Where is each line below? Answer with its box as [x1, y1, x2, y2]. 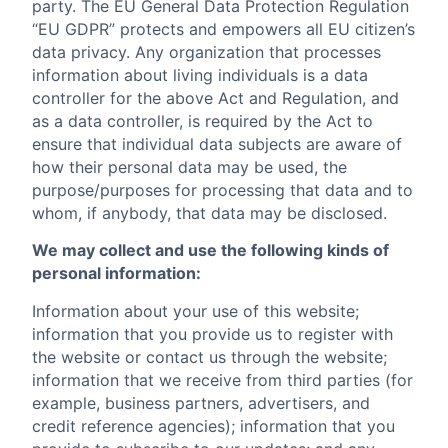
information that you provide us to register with [32, 323, 393, 344]
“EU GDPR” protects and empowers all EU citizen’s [32, 18, 415, 39]
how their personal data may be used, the [32, 156, 347, 177]
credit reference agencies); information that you [32, 415, 395, 436]
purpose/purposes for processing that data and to [32, 179, 413, 200]
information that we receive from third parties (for [32, 369, 413, 390]
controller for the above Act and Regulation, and [32, 87, 399, 108]
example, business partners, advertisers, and [32, 392, 370, 413]
